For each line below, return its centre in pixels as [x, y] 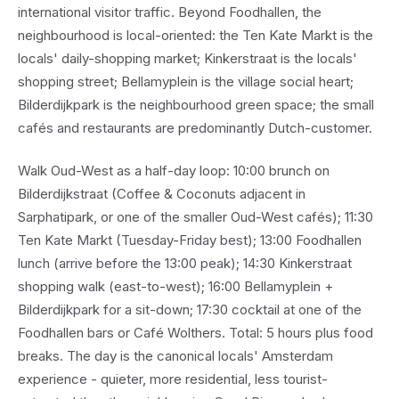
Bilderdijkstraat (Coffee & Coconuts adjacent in [162, 194]
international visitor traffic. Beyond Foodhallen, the [170, 12]
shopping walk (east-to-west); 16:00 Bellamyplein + [175, 286]
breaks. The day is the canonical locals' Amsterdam [175, 356]
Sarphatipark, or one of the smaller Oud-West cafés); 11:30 [195, 217]
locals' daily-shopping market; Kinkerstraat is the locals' [187, 58]
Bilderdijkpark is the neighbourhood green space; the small [196, 105]
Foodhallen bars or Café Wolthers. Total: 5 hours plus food [195, 333]
